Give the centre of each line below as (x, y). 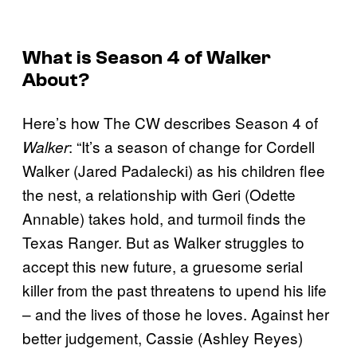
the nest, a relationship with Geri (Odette (159, 194)
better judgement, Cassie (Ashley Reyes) (163, 337)
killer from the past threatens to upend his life (175, 290)
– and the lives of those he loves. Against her (176, 314)
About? (56, 80)
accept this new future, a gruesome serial (163, 266)
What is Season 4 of (114, 58)
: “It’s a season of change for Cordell (192, 146)
